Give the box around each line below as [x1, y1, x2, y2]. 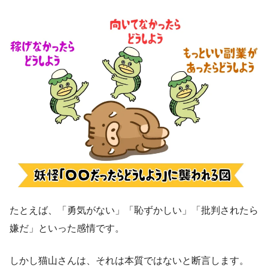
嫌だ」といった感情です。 [10, 223, 124, 233]
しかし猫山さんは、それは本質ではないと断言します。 [10, 255, 249, 266]
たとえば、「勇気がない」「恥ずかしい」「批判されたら [10, 205, 258, 215]
